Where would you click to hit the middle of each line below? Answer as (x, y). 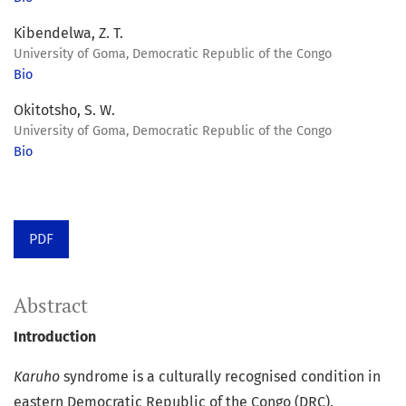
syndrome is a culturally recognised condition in (222, 377)
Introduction (55, 337)
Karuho (39, 377)
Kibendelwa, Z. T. (68, 34)
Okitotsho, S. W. (64, 111)
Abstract (51, 306)
